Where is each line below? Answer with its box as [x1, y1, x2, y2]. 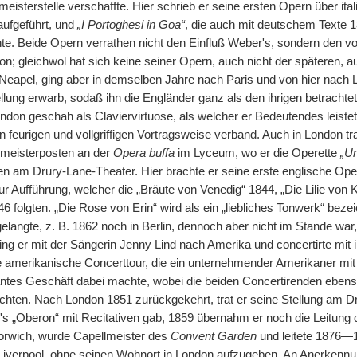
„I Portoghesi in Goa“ [76, 18, 185, 31]
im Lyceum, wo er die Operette [174, 147, 340, 159]
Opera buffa [112, 147, 175, 159]
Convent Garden [170, 330, 257, 343]
